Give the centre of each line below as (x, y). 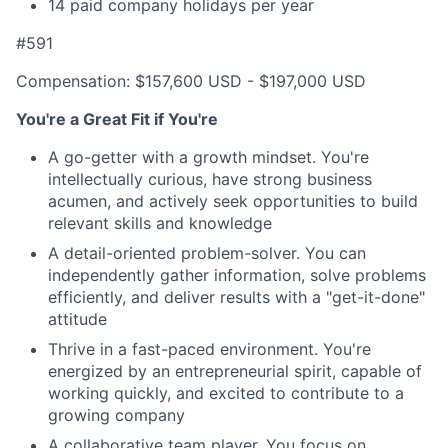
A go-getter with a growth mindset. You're (208, 157)
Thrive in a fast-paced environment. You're (209, 349)
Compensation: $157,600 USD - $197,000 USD (191, 81)
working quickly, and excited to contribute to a (226, 393)
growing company (116, 415)
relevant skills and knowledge (160, 223)
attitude (77, 319)
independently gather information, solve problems (237, 275)
